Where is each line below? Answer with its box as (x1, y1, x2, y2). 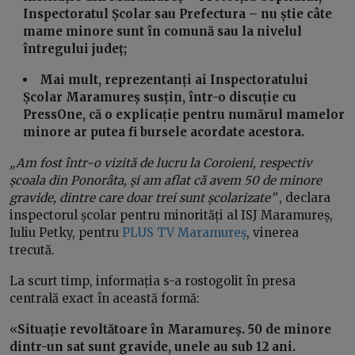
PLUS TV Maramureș (122, 225, 246, 241)
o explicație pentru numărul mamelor (105, 107, 345, 123)
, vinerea (246, 225, 299, 241)
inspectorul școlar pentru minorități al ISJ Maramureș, (10, 208, 333, 223)
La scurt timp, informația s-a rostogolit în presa (10, 273, 296, 289)
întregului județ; (23, 41, 131, 57)
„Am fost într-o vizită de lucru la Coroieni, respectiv (10, 155, 312, 171)
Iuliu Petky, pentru (10, 225, 122, 241)
